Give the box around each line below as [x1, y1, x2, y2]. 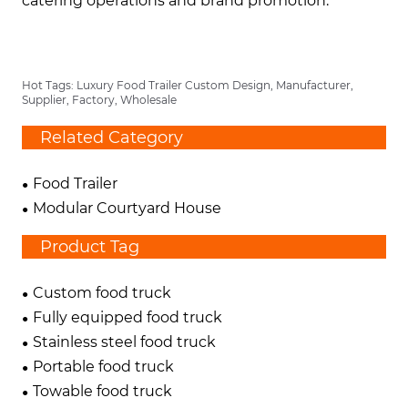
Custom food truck [33, 284, 172, 302]
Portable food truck [33, 358, 175, 376]
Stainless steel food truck [33, 333, 217, 352]
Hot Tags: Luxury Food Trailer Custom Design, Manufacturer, [22, 78, 354, 93]
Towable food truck [33, 382, 173, 401]
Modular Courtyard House [33, 199, 222, 218]
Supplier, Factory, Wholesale [22, 93, 178, 107]
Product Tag [40, 237, 140, 258]
